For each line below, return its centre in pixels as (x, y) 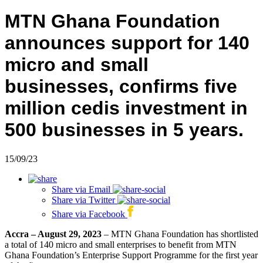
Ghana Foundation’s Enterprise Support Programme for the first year (131, 255)
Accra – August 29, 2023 (53, 234)
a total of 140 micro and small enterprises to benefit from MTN (121, 244)
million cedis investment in (126, 108)
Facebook (107, 214)
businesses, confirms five (121, 87)
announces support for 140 (127, 43)
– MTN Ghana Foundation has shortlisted (180, 234)
